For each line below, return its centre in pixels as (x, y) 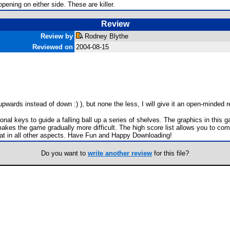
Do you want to (64, 153)
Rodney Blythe (106, 36)
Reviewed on (53, 47)
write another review (120, 153)
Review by (57, 36)
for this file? (170, 153)
